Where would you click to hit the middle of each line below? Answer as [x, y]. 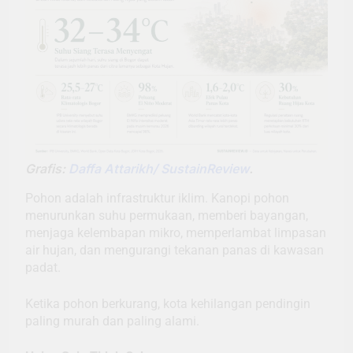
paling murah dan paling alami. [112, 321]
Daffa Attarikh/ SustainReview [159, 168]
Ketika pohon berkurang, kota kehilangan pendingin [168, 303]
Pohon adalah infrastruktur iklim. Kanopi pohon [157, 198]
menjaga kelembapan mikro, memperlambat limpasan [176, 232]
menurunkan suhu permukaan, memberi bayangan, [167, 215]
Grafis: [47, 168]
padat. [43, 267]
